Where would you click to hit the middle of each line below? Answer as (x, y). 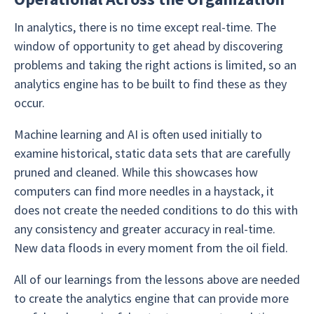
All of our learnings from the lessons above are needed (157, 279)
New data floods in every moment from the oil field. (151, 248)
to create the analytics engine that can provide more (151, 298)
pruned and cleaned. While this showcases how (136, 172)
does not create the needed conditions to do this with (156, 210)
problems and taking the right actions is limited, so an (155, 65)
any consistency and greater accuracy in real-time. (145, 229)
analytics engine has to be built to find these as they (150, 84)
